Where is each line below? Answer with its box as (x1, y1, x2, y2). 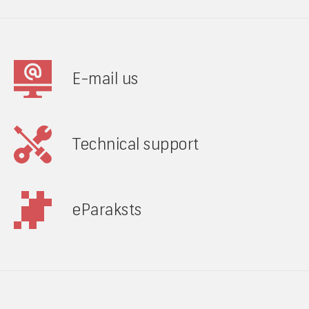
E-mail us (72, 68, 139, 89)
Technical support (72, 134, 199, 154)
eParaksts (72, 199, 142, 220)
